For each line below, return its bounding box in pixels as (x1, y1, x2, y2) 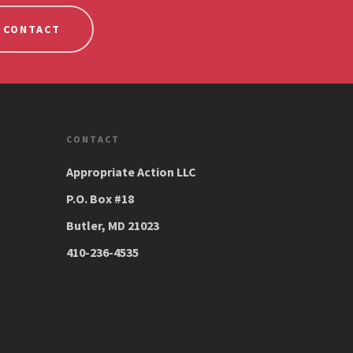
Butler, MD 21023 (66, 217, 160, 234)
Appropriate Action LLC (66, 164, 197, 180)
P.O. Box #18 (66, 191, 135, 207)
